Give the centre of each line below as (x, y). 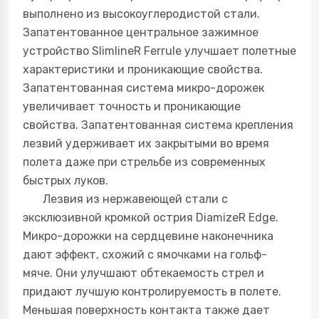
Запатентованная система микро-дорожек (143, 88)
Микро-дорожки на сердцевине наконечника (148, 236)
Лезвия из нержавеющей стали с (125, 199)
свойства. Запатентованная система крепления (158, 125)
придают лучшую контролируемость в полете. (152, 292)
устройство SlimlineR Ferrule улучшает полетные (159, 51)
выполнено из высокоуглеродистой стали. (141, 14)
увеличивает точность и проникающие (132, 106)
